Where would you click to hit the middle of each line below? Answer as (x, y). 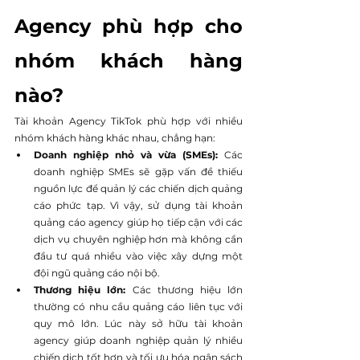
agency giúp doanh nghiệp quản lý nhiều (138, 340)
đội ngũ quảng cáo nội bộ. (97, 272)
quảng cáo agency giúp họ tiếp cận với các (138, 222)
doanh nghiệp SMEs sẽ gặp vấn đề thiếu (138, 171)
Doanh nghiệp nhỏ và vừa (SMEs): (129, 154)
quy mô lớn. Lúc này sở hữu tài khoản (138, 323)
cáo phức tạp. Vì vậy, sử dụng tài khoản (138, 205)
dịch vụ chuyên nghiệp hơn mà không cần (138, 239)
